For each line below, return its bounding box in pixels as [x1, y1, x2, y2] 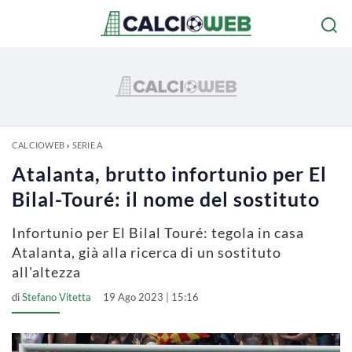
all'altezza [12, 263, 81, 280]
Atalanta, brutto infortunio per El [12, 162, 327, 185]
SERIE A [71, 140, 103, 150]
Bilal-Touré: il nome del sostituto [12, 187, 320, 211]
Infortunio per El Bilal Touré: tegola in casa [12, 224, 304, 241]
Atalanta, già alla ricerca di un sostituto [12, 244, 281, 261]
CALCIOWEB [12, 140, 64, 150]
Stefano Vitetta [22, 291, 91, 303]
